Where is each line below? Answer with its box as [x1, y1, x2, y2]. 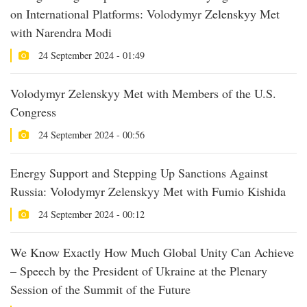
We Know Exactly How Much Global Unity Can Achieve [10, 244, 294, 260]
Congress [10, 103, 56, 120]
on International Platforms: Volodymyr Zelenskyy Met [10, 5, 280, 22]
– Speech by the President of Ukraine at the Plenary [10, 262, 267, 279]
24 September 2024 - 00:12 [36, 208, 145, 221]
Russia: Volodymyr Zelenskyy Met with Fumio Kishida [10, 183, 286, 199]
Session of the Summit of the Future [10, 281, 191, 297]
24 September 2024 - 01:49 [36, 49, 145, 62]
